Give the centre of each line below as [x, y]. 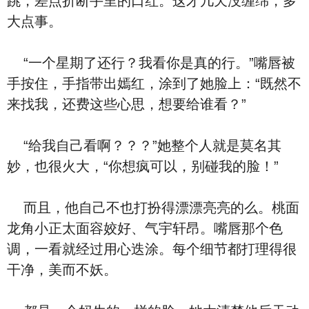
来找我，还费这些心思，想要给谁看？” [127, 104]
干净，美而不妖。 [62, 270]
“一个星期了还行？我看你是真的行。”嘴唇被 [151, 63]
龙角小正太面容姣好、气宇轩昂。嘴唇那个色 [145, 228]
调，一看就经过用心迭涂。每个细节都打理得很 [152, 249]
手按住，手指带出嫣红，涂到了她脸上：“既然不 [154, 83]
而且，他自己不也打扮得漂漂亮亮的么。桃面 [153, 208]
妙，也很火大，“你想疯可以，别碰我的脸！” [143, 166]
